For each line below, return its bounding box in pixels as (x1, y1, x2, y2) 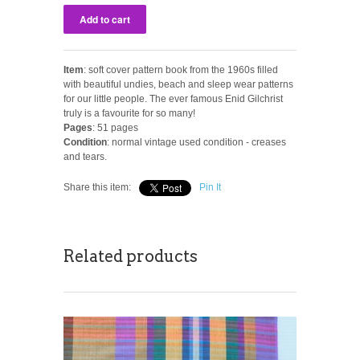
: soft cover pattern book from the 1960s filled (84, 63, 278, 76)
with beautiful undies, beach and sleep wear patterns (63, 78, 293, 90)
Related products (63, 246, 198, 266)
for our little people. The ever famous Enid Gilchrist (63, 92, 283, 104)
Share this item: (63, 181, 131, 193)
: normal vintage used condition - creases (107, 136, 286, 148)
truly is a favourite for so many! (63, 107, 195, 119)
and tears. (63, 150, 107, 162)
